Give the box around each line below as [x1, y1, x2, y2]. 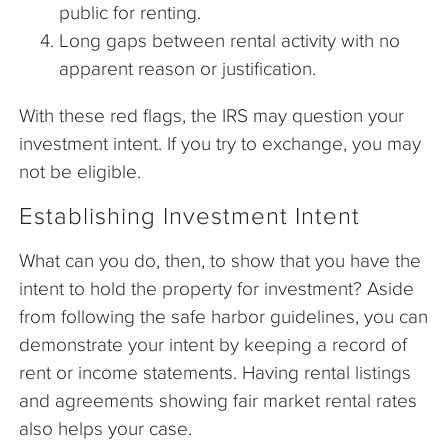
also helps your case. [19, 417, 192, 439]
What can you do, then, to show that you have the [19, 249, 421, 271]
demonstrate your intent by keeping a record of [19, 333, 407, 355]
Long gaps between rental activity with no [59, 29, 400, 51]
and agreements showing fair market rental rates [19, 389, 417, 411]
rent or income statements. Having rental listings [19, 361, 411, 383]
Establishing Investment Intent [19, 202, 360, 229]
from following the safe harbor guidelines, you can [19, 305, 428, 327]
